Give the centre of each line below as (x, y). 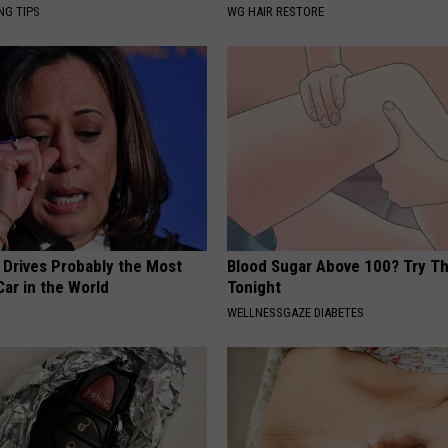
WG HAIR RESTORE (276, 12)
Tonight (254, 287)
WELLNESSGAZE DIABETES (296, 313)
